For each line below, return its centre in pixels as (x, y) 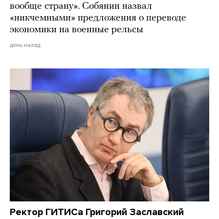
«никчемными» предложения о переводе (98, 18)
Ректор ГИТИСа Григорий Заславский (97, 212)
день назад (25, 45)
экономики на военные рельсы (77, 30)
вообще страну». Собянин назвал (81, 6)
